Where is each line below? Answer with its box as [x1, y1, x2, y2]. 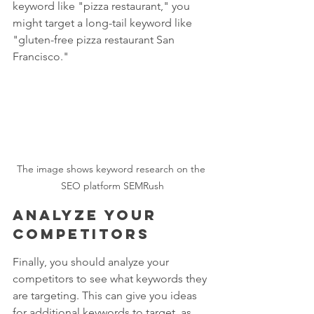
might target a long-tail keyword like [13, 15, 195, 29]
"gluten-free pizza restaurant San [13, 32, 177, 46]
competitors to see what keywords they [13, 272, 210, 286]
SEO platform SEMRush [60, 179, 164, 193]
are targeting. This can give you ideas [13, 289, 200, 303]
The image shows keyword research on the [16, 163, 208, 176]
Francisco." [13, 49, 69, 63]
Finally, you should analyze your [13, 255, 172, 269]
